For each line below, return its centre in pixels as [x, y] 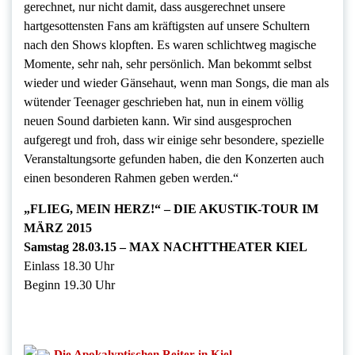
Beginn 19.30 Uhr [69, 285]
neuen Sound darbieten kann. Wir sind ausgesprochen [158, 121]
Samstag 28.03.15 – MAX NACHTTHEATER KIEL [166, 247]
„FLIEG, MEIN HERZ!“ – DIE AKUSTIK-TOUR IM [171, 209]
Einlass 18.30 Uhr [69, 266]
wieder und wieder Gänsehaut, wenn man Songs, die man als [176, 83]
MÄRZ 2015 [58, 228]
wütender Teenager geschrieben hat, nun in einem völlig [164, 102]
